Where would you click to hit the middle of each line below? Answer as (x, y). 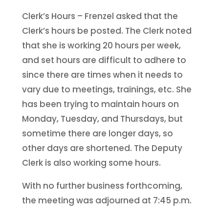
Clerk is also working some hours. (91, 163)
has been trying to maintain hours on (100, 104)
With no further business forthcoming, (102, 186)
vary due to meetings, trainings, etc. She (107, 89)
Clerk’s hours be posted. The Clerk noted (107, 31)
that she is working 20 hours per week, (101, 45)
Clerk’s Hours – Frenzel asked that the (100, 16)
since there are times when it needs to (102, 75)
